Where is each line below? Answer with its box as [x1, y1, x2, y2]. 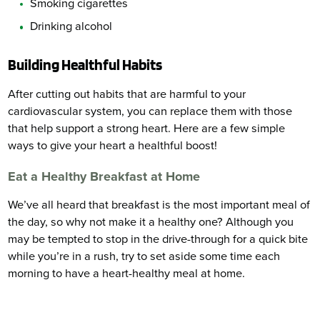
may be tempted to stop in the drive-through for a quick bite [8, 231, 309, 246]
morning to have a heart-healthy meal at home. [8, 266, 246, 281]
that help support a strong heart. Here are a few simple [8, 121, 286, 136]
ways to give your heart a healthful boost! [8, 138, 218, 153]
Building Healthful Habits [8, 56, 163, 74]
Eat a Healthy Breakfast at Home [8, 169, 201, 185]
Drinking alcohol [30, 19, 113, 34]
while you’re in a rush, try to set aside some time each [8, 249, 281, 264]
